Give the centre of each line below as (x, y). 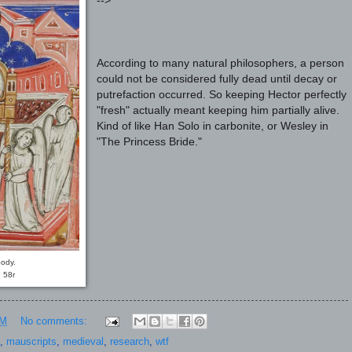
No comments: (55, 321)
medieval (83, 342)
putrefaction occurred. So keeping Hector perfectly (221, 95)
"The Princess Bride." (149, 142)
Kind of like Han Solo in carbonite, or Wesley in (212, 126)
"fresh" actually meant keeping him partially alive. (218, 111)
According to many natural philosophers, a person (220, 64)
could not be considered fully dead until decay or (216, 79)
